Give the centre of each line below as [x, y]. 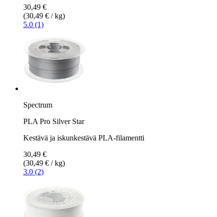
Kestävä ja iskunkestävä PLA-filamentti [84, 138]
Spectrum [38, 105]
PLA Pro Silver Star [54, 121]
